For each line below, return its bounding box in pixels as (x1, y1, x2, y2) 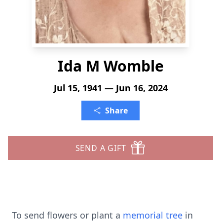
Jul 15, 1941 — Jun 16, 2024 (53, 82, 168, 94)
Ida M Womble (57, 56, 164, 76)
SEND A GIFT (75, 143, 126, 153)
